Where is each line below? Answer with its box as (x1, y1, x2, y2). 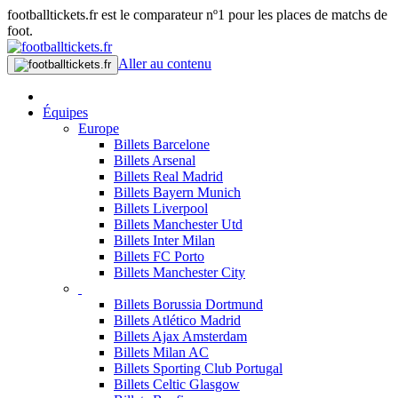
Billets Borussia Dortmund (114, 297, 263, 312)
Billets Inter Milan (114, 233, 215, 248)
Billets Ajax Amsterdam (114, 329, 247, 344)
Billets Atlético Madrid (114, 313, 241, 328)
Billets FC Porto (114, 249, 204, 264)
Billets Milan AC (114, 345, 209, 360)
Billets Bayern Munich (114, 185, 241, 200)
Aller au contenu (118, 56, 211, 71)
